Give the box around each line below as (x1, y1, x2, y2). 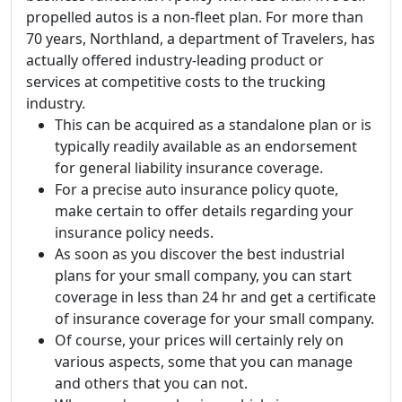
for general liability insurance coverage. (55, 158, 323, 178)
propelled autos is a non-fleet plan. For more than (26, 7, 363, 27)
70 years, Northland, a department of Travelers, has (26, 29, 375, 48)
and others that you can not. (55, 373, 248, 393)
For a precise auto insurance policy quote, (55, 179, 338, 199)
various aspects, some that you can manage (55, 352, 353, 371)
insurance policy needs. (55, 223, 214, 242)
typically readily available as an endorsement (55, 136, 357, 156)
